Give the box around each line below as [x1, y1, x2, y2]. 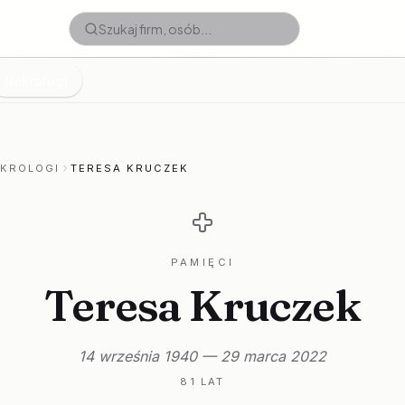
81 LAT [180, 375, 225, 388]
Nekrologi [5, 72, 68, 89]
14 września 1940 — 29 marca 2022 [79, 347, 326, 365]
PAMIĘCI [170, 256, 235, 268]
